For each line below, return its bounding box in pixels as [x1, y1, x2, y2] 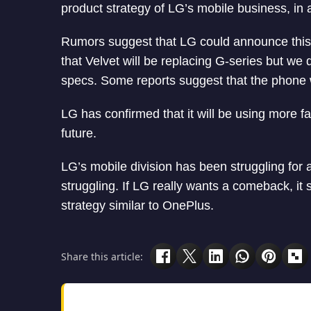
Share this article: [61, 249, 143, 263]
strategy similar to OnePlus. [61, 199, 214, 213]
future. [61, 126, 96, 141]
